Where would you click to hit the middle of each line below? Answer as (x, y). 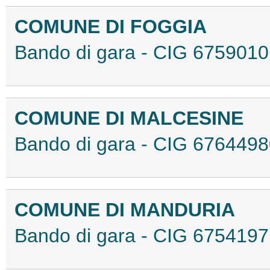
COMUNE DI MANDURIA (125, 210)
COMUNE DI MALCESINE (129, 118)
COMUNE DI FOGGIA (111, 26)
